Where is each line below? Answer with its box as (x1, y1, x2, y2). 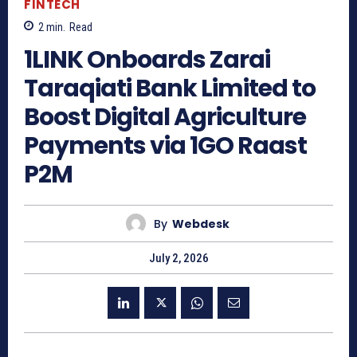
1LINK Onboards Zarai (24, 43, 270, 77)
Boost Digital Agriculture (24, 100, 306, 135)
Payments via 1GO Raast (24, 129, 307, 163)
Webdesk (171, 215, 229, 232)
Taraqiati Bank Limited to (24, 72, 316, 106)
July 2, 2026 (148, 251, 209, 266)
